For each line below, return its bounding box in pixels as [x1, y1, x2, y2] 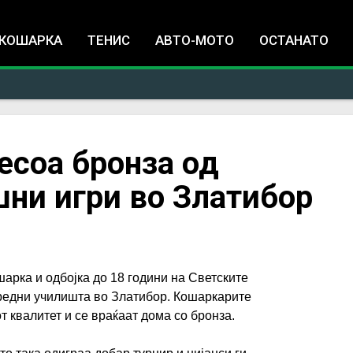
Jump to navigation [124, 3, 229, 18]
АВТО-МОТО [155, 32, 234, 48]
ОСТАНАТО [259, 32, 329, 48]
